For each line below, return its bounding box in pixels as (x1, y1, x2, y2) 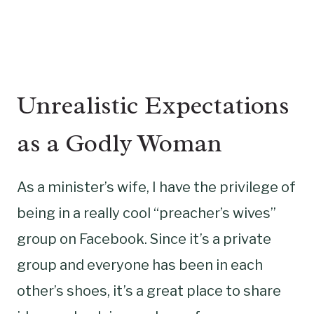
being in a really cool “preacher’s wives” (17, 204, 276, 221)
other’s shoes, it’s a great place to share (17, 282, 281, 299)
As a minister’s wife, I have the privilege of (17, 178, 296, 196)
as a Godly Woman (17, 126, 222, 159)
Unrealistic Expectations (17, 88, 289, 121)
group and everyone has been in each (17, 256, 263, 273)
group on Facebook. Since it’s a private (17, 230, 271, 247)
